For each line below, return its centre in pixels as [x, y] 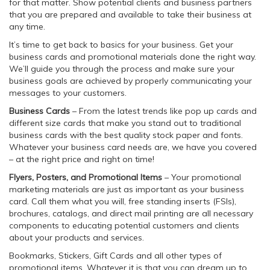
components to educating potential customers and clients [124, 226]
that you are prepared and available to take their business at [130, 15]
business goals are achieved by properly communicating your [130, 81]
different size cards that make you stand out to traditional [125, 123]
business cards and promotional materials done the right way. [133, 57]
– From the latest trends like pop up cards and [163, 111]
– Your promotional [202, 177]
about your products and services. [77, 238]
